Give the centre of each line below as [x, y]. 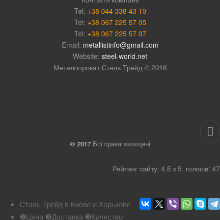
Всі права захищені [120, 143]
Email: [72, 44]
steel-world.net [124, 56]
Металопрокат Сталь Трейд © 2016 [110, 67]
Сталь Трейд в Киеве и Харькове [75, 204]
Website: [87, 56]
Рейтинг [126, 168]
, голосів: [197, 168]
